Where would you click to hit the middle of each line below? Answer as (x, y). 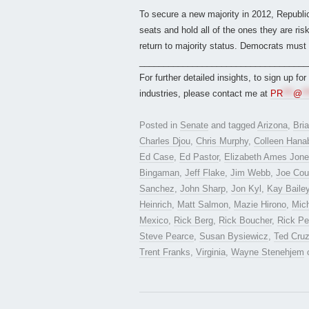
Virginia (211, 252)
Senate (194, 126)
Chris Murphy (222, 141)
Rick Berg (193, 221)
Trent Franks (165, 252)
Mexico (154, 221)
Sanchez (157, 189)
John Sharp (203, 189)
